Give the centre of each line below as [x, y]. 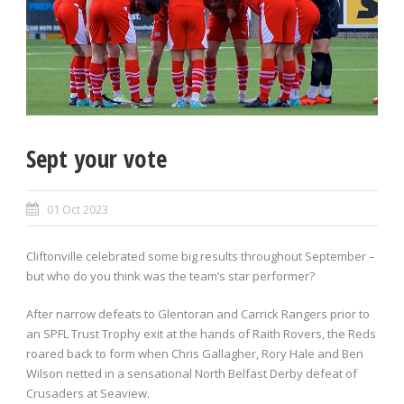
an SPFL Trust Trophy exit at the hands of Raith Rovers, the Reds [201, 334]
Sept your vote [96, 159]
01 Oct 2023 [78, 210]
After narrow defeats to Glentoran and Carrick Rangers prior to [198, 314]
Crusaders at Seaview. [88, 394]
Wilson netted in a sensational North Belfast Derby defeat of [192, 374]
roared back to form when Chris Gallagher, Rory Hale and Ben [195, 354]
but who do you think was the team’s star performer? [170, 276]
